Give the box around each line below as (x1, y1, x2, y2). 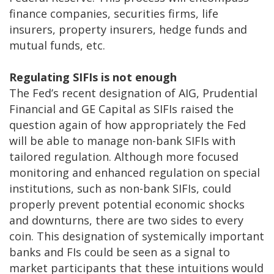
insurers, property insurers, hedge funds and (9, 21, 247, 37)
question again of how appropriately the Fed (9, 117, 246, 132)
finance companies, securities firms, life (9, 6, 218, 21)
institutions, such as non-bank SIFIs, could (9, 180, 231, 196)
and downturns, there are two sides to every (9, 212, 243, 228)
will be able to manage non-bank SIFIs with (9, 133, 235, 148)
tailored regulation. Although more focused (9, 149, 239, 164)
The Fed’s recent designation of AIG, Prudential (9, 85, 257, 100)
